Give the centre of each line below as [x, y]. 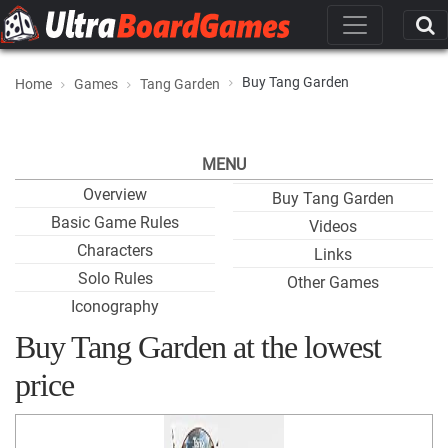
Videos [333, 226]
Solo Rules [115, 278]
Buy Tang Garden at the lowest [198, 347]
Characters [115, 250]
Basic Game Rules [115, 222]
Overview [115, 194]
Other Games [333, 282]
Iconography [115, 306]
